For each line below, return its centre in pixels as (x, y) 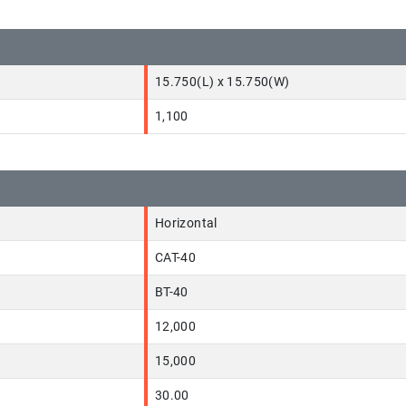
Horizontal (186, 223)
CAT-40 (176, 258)
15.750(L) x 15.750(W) (222, 82)
